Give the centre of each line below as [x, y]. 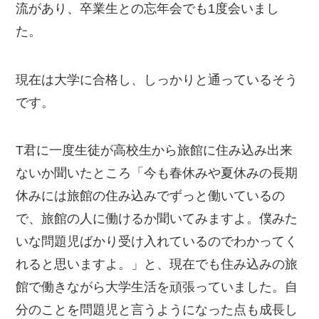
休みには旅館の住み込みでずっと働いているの [151, 196]
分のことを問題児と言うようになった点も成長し [157, 310]
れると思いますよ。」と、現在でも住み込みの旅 [157, 265]
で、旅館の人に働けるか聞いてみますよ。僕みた [157, 219]
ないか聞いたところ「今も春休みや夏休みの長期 [157, 173]
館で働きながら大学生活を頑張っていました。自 [157, 287]
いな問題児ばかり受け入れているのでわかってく [157, 242]
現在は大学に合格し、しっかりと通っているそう [157, 79]
